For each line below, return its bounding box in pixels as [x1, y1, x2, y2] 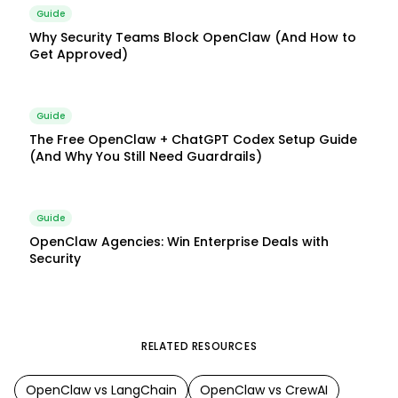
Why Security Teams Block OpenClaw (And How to [29, 28, 356, 46]
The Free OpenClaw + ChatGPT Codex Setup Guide [29, 131, 357, 148]
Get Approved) [29, 45, 128, 63]
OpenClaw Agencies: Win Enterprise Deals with [29, 233, 329, 251]
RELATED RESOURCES [140, 338, 258, 354]
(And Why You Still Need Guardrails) [29, 147, 262, 165]
